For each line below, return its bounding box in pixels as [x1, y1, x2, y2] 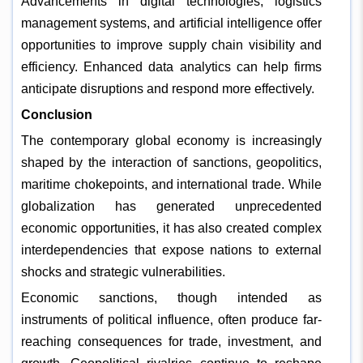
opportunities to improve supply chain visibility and [20, 37, 322, 52]
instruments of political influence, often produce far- [20, 312, 322, 327]
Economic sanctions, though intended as [20, 290, 322, 305]
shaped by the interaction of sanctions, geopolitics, [20, 155, 322, 169]
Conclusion [20, 107, 92, 122]
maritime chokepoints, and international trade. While [20, 177, 322, 191]
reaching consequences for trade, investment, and [20, 334, 322, 348]
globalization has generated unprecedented [20, 199, 322, 213]
